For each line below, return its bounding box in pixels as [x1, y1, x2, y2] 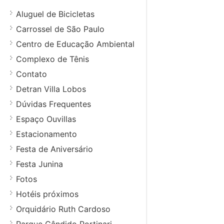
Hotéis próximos [16, 189, 78, 199]
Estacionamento [16, 129, 77, 139]
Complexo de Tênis [16, 54, 89, 64]
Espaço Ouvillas [16, 114, 76, 124]
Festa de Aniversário [16, 144, 93, 154]
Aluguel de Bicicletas [16, 9, 94, 19]
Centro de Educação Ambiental [16, 39, 134, 49]
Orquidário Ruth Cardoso [16, 204, 110, 214]
